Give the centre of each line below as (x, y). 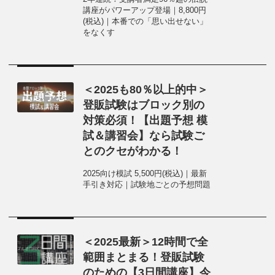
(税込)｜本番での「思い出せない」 (145, 21)
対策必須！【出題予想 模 (145, 120)
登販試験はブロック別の (144, 105)
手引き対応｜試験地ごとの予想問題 (147, 185)
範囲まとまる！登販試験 (144, 257)
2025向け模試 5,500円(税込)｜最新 (145, 174)
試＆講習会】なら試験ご (144, 136)
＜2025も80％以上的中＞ (146, 90)
